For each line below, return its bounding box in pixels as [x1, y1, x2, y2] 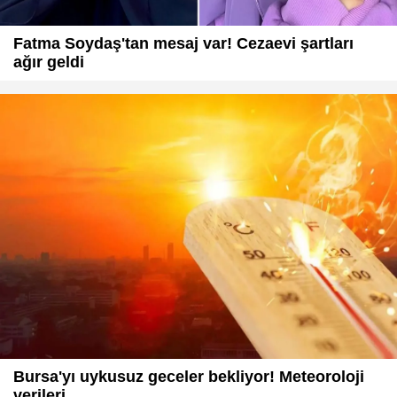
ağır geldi [13, 53, 84, 72]
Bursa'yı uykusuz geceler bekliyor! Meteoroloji [13, 367, 364, 385]
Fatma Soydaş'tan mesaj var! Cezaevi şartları [13, 35, 354, 53]
